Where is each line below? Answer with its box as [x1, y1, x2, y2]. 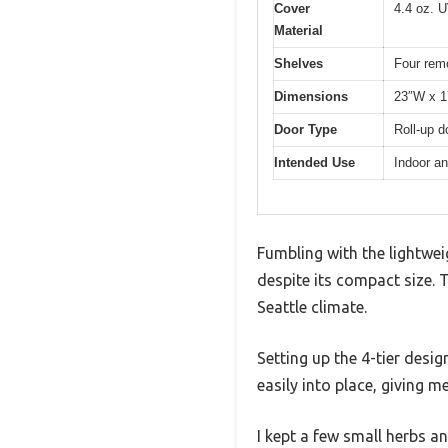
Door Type [274, 121, 337, 137]
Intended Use [274, 154, 355, 170]
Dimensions [274, 88, 348, 104]
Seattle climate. [257, 298, 367, 317]
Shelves [274, 55, 323, 71]
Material [274, 22, 323, 38]
